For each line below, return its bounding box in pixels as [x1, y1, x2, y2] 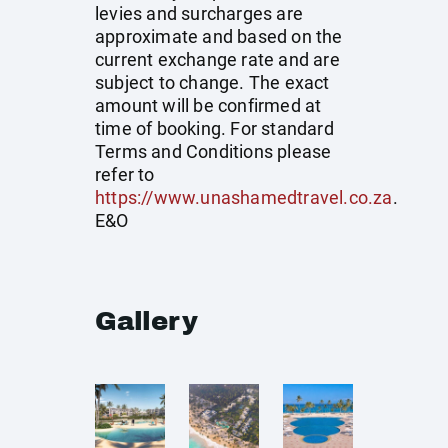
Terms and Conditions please [95, 141, 332, 162]
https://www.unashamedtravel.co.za [95, 187, 393, 208]
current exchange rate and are [95, 49, 340, 70]
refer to [95, 164, 155, 185]
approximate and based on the [95, 26, 343, 47]
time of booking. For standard [95, 118, 334, 139]
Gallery [95, 307, 198, 335]
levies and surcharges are [95, 3, 303, 24]
